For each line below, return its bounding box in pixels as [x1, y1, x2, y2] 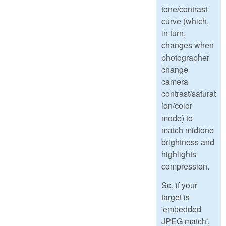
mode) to [161, 112, 193, 124]
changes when [161, 39, 214, 51]
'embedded [161, 203, 201, 215]
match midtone [161, 124, 214, 136]
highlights [161, 148, 196, 160]
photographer [161, 51, 209, 64]
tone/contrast [161, 3, 207, 15]
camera [161, 76, 188, 88]
